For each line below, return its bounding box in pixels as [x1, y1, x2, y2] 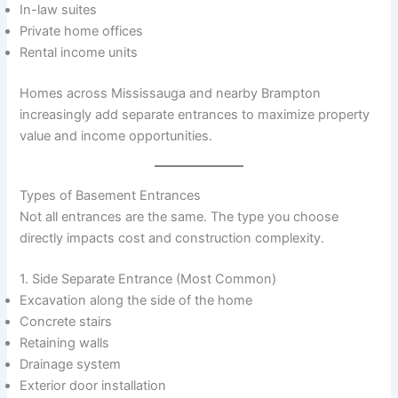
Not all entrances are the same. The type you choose [20, 209, 339, 226]
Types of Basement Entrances [20, 187, 202, 204]
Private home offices [20, 22, 144, 39]
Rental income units [20, 44, 139, 60]
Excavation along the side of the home [20, 292, 253, 309]
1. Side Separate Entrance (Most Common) [20, 271, 277, 288]
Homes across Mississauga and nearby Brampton [20, 84, 322, 101]
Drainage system [20, 356, 122, 373]
